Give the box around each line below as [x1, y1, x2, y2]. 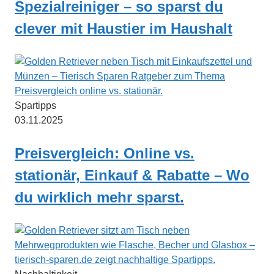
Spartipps [15, 100, 56, 111]
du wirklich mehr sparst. [15, 189, 184, 206]
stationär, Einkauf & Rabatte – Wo [15, 167, 250, 184]
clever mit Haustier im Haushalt [15, 20, 232, 37]
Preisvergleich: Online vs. [15, 145, 194, 162]
